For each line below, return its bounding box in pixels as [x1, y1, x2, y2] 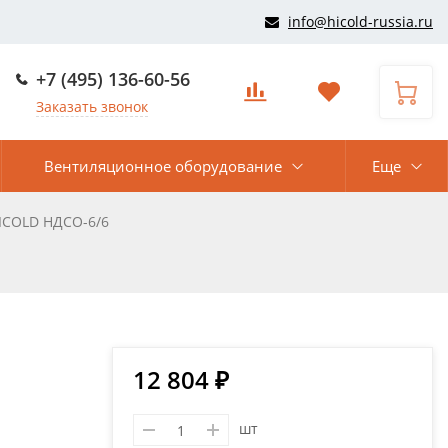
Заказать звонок [36, 97, 148, 116]
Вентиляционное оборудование [44, 156, 282, 176]
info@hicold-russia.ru [288, 12, 433, 31]
